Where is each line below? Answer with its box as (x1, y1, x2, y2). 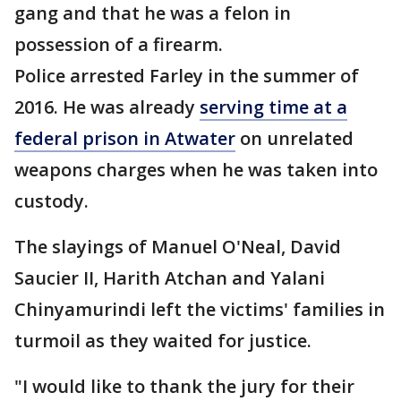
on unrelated (235, 126, 354, 151)
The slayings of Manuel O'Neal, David (14, 235, 341, 260)
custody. (14, 189, 93, 214)
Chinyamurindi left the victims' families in (14, 297, 385, 322)
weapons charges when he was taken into (14, 158, 378, 183)
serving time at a (200, 95, 347, 120)
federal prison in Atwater (14, 126, 235, 151)
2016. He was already (14, 95, 200, 120)
